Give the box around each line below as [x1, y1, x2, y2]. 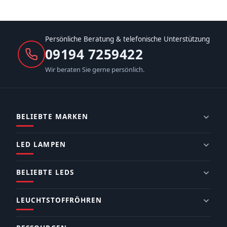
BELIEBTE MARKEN [16, 112, 89, 122]
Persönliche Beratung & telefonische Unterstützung [45, 34, 210, 44]
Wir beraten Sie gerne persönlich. [45, 65, 144, 74]
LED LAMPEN [16, 140, 66, 149]
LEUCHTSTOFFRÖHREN [16, 196, 102, 205]
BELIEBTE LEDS [16, 168, 74, 177]
